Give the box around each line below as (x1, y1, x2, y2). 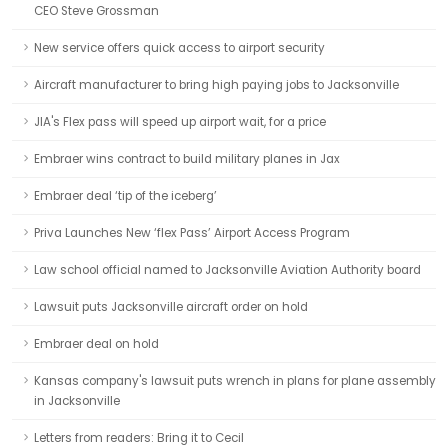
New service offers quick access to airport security (34, 40, 325, 56)
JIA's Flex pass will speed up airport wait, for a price (34, 114, 326, 130)
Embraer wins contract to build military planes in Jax (34, 151, 340, 167)
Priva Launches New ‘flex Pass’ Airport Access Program (34, 225, 350, 241)
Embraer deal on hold (34, 336, 159, 352)
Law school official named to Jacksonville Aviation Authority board (34, 262, 421, 278)
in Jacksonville (34, 393, 120, 409)
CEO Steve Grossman (34, 3, 159, 19)
